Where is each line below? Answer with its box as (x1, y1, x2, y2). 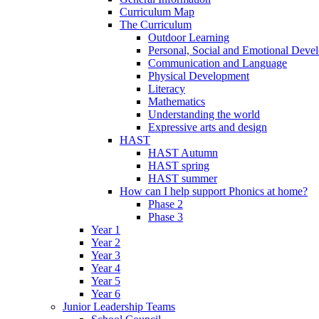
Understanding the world (148, 108, 260, 120)
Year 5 (91, 274, 120, 287)
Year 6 (91, 287, 120, 300)
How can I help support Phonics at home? (120, 184, 308, 197)
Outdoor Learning (148, 31, 229, 43)
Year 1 (91, 223, 120, 236)
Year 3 (91, 249, 120, 261)
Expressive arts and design (148, 120, 267, 133)
